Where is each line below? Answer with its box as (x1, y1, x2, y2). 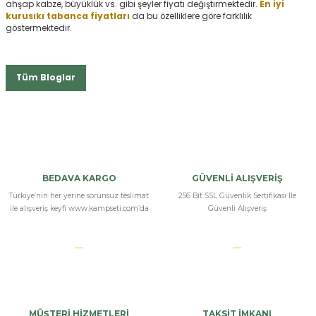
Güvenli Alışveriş (207, 204, 267, 214)
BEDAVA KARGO (42, 173, 116, 184)
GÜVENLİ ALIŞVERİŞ (191, 173, 283, 184)
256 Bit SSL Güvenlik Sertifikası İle (178, 191, 296, 201)
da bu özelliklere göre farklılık (130, 11, 252, 23)
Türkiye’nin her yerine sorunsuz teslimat (9, 191, 149, 201)
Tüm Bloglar (16, 72, 75, 84)
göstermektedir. (6, 23, 72, 35)
